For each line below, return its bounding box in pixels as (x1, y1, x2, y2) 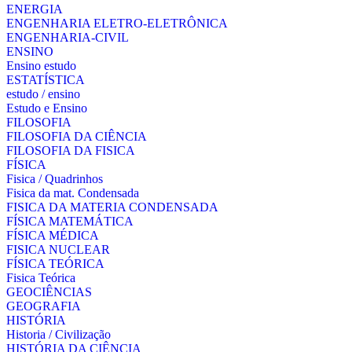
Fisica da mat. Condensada (6, 186, 139, 200)
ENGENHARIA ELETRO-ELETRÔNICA (6, 16, 228, 30)
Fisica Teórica (6, 271, 75, 284)
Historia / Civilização (6, 328, 111, 341)
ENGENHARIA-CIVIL (6, 31, 129, 44)
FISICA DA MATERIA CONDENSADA (6, 200, 218, 214)
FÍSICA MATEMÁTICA (6, 214, 134, 228)
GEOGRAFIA (6, 299, 81, 313)
